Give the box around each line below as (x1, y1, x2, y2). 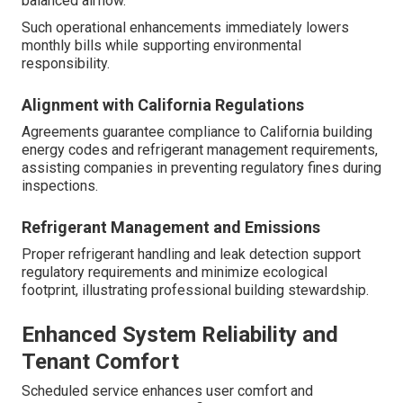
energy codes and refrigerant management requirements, (22, 141, 378, 159)
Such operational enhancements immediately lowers (22, 19, 349, 37)
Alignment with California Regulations (22, 95, 304, 115)
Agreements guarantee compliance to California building (22, 123, 372, 141)
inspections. (22, 177, 98, 195)
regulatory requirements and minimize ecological (22, 264, 327, 282)
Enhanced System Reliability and (22, 322, 338, 348)
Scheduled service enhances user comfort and (22, 382, 313, 400)
